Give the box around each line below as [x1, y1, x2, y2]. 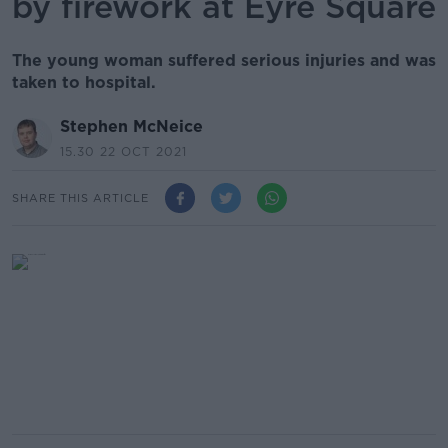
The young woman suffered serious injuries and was [12, 51, 436, 70]
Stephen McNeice [60, 117, 203, 136]
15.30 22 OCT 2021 [60, 144, 187, 159]
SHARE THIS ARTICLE [12, 190, 149, 205]
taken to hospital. [12, 73, 156, 92]
